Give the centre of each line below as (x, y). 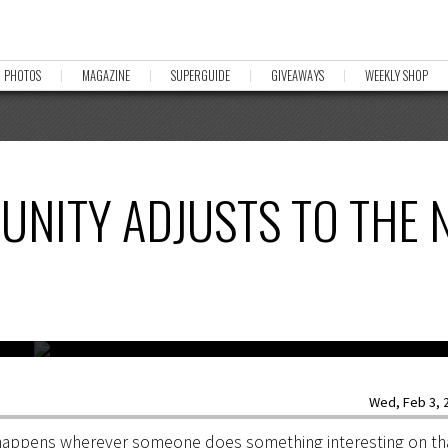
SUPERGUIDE (200, 75)
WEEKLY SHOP (396, 75)
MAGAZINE (106, 75)
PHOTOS (22, 75)
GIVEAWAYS (297, 75)
